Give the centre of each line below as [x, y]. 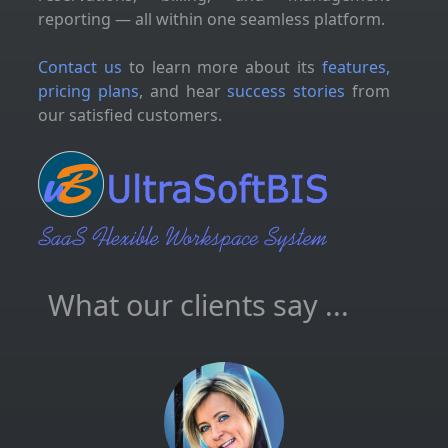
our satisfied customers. [130, 115]
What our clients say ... [198, 304]
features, [356, 67]
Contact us [80, 67]
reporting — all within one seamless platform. [211, 19]
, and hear [183, 91]
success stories [286, 91]
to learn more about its [222, 67]
